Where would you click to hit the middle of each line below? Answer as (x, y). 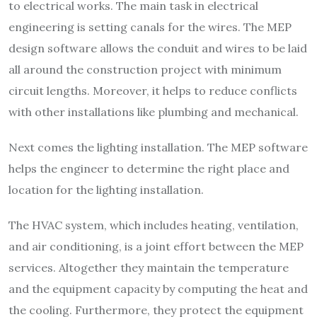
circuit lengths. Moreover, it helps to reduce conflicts (153, 90)
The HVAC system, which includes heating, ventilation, (154, 225)
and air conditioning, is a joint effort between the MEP (156, 246)
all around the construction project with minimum (145, 69)
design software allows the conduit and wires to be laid (158, 48)
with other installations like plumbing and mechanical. (154, 111)
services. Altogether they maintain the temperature (149, 267)
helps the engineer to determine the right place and (149, 168)
